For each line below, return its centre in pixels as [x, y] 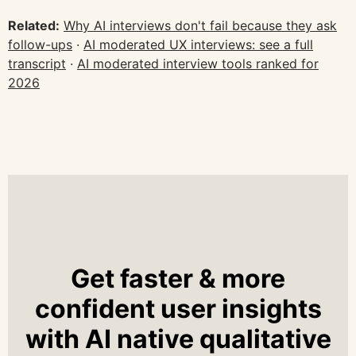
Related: [34, 25]
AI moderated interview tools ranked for [198, 63]
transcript [37, 63]
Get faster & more [178, 278]
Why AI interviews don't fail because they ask [200, 25]
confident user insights [178, 308]
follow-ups [40, 44]
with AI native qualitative [178, 339]
